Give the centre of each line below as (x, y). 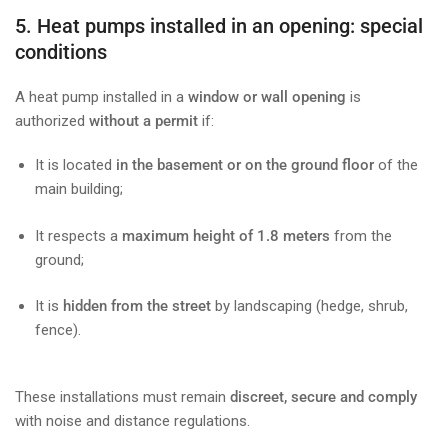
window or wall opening (267, 97)
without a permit (143, 121)
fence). (58, 330)
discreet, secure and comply (323, 396)
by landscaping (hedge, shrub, (309, 306)
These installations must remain (122, 396)
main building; (79, 189)
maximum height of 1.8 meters (226, 235)
